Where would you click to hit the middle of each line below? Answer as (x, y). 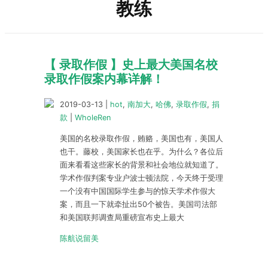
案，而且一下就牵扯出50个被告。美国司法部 (138, 204)
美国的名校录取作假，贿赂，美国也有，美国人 (141, 138)
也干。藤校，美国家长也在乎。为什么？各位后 (141, 151)
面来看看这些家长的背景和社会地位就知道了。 (141, 165)
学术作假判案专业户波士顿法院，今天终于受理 (141, 178)
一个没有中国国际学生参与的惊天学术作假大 (138, 191)
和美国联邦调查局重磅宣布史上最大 (122, 217)
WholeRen (93, 118)
